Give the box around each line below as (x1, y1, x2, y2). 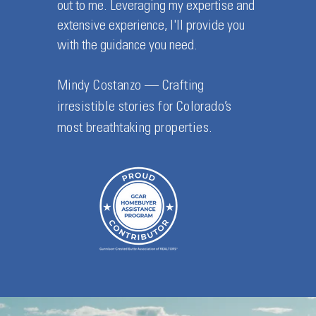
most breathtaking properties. (56, 122, 213, 136)
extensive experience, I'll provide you (56, 20, 245, 34)
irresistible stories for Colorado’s (56, 101, 232, 115)
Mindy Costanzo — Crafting (56, 80, 205, 94)
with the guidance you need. (56, 39, 197, 54)
